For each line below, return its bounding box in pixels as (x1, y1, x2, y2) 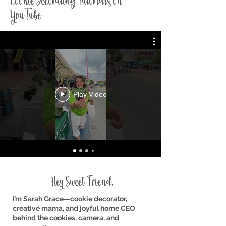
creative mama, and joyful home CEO (13, 204, 135, 213)
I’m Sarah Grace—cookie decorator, (13, 195, 127, 203)
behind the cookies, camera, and (13, 214, 119, 222)
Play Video (73, 90, 107, 99)
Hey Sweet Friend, (51, 175, 116, 192)
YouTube (10, 8, 41, 26)
